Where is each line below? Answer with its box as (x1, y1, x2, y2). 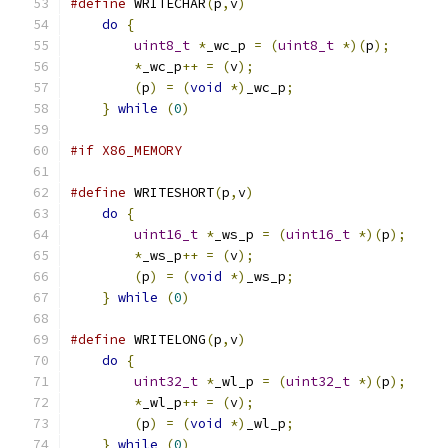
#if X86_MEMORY (70, 142, 182, 159)
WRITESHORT (126, 184, 214, 201)
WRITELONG (126, 331, 206, 348)
